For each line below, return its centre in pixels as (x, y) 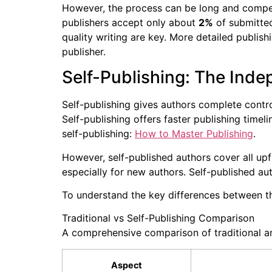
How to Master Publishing (194, 134)
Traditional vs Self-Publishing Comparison (158, 218)
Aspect (127, 265)
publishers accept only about (130, 22)
